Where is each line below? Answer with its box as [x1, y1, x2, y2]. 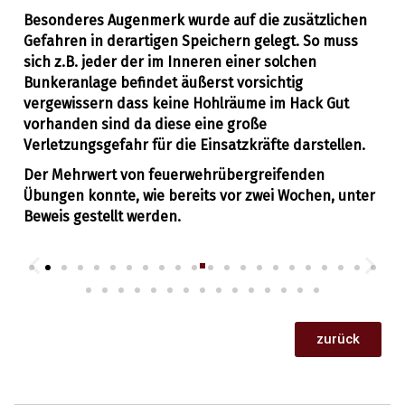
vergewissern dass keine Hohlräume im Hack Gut [24, 94, 349, 112]
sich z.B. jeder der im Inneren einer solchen [24, 52, 316, 71]
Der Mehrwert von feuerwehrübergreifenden [24, 165, 325, 184]
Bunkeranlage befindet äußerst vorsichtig [24, 73, 303, 91]
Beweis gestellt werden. [24, 207, 181, 225]
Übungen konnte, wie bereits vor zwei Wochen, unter [24, 186, 375, 204]
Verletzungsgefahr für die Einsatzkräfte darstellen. [24, 136, 365, 154]
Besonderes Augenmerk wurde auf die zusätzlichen [24, 11, 367, 29]
